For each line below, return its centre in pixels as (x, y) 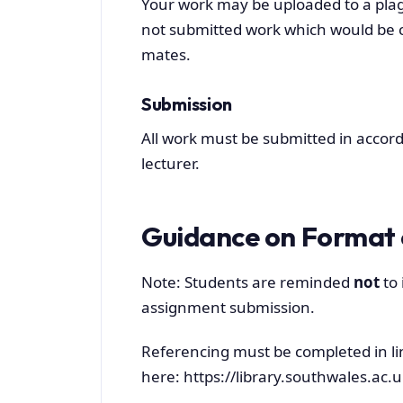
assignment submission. (228, 308)
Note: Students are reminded (247, 282)
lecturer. (170, 163)
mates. (166, 54)
